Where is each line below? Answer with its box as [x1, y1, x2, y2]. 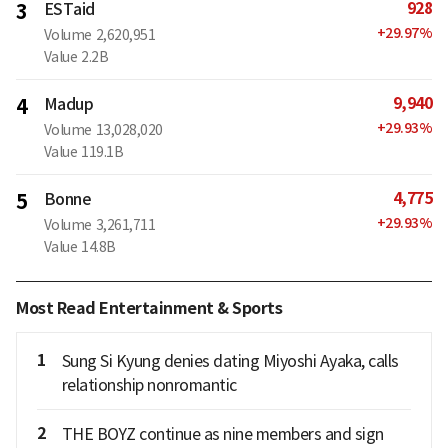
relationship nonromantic [61, 375, 237, 396]
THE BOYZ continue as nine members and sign [61, 424, 384, 445]
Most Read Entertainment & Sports [16, 298, 282, 320]
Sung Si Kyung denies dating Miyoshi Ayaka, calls [61, 351, 399, 372]
